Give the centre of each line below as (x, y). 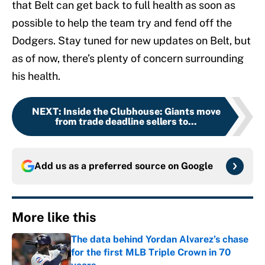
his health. (36, 76)
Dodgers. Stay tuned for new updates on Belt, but (131, 41)
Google (197, 166)
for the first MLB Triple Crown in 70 (151, 253)
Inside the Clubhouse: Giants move (142, 112)
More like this (54, 217)
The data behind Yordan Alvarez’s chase (160, 240)
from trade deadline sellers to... (126, 122)
